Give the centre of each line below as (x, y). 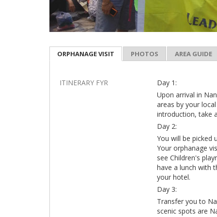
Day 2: (167, 126)
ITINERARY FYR (84, 83)
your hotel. (174, 177)
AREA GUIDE (194, 54)
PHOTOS (145, 54)
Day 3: (167, 189)
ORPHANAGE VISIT (86, 54)
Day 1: (167, 83)
